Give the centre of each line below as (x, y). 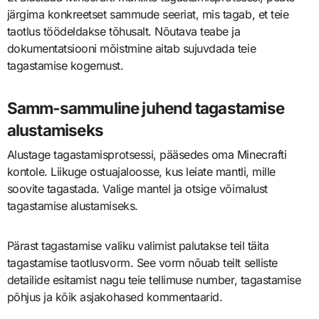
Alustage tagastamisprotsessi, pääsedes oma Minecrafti (147, 154)
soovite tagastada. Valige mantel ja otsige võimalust (137, 188)
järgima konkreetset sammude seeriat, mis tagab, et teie (148, 15)
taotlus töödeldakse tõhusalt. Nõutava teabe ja (124, 32)
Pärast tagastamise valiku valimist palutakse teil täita (138, 245)
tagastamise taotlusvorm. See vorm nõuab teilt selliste (142, 262)
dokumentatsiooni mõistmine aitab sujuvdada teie (131, 49)
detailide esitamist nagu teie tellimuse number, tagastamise (154, 279)
